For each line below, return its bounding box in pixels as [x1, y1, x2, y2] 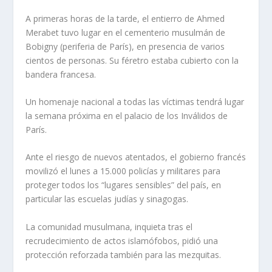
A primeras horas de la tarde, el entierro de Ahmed [25, 12, 225, 24]
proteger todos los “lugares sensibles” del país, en [25, 179, 222, 191]
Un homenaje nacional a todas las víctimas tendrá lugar [25, 96, 245, 108]
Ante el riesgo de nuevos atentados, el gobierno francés [25, 151, 246, 163]
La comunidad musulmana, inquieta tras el [25, 220, 193, 233]
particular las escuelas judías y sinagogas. [25, 193, 189, 205]
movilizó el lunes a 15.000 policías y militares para [25, 165, 221, 177]
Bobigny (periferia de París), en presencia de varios [25, 40, 225, 52]
